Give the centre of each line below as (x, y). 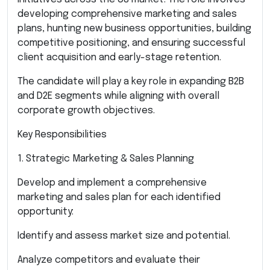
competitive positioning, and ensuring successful (131, 43)
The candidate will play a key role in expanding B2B (131, 81)
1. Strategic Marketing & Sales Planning (106, 159)
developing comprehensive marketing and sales (127, 14)
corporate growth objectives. (86, 110)
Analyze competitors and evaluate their (109, 260)
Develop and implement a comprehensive (112, 183)
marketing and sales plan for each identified (119, 197)
